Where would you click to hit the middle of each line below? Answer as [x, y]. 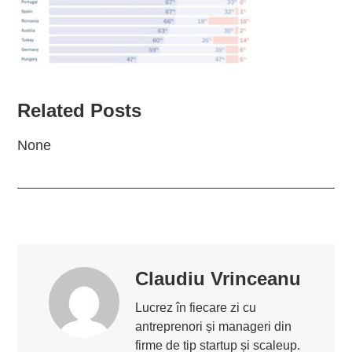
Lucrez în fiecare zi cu [196, 308]
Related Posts [80, 110]
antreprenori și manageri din [214, 326]
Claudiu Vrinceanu [218, 279]
